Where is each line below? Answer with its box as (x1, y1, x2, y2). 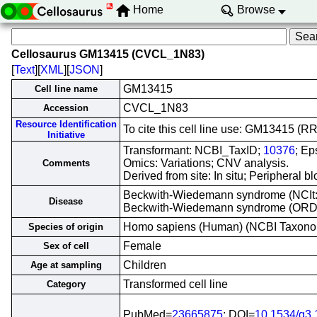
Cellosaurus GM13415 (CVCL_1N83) (11, 48, 204, 60)
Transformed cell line (123, 278, 228, 290)
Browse (236, 4, 275, 16)
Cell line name (34, 83, 98, 94)
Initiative (47, 129, 85, 140)
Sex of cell (42, 241, 89, 251)
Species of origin (28, 221, 103, 232)
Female (123, 240, 161, 252)
